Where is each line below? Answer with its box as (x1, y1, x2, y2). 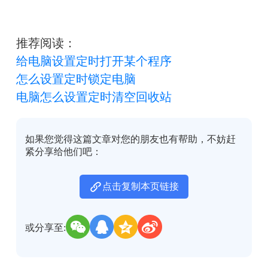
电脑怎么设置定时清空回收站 (16, 90, 172, 103)
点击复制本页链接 (102, 181, 179, 191)
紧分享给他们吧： (25, 147, 102, 157)
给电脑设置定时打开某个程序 (16, 54, 172, 68)
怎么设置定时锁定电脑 (16, 72, 136, 86)
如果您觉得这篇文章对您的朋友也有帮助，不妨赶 (25, 134, 236, 145)
